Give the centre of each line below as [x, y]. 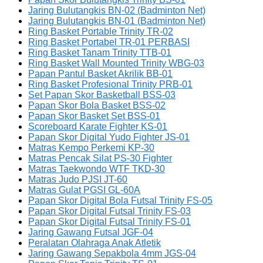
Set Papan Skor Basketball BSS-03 [102, 95]
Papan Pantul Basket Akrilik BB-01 [100, 73]
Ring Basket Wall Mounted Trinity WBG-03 [116, 63]
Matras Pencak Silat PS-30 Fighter [100, 158]
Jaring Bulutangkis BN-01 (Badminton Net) [117, 21]
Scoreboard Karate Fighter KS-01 [98, 126]
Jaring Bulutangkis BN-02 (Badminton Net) [117, 10]
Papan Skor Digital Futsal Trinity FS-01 [109, 221]
